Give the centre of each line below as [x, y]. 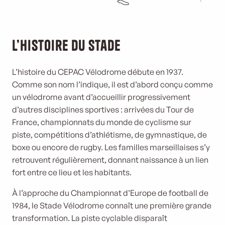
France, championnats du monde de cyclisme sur [102, 122]
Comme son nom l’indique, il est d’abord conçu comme [113, 84]
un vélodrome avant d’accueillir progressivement [101, 97]
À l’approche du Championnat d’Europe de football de [110, 193]
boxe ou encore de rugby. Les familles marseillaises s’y [111, 147]
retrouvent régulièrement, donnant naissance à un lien [110, 160]
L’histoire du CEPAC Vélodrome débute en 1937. [98, 72]
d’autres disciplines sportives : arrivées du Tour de [103, 109]
